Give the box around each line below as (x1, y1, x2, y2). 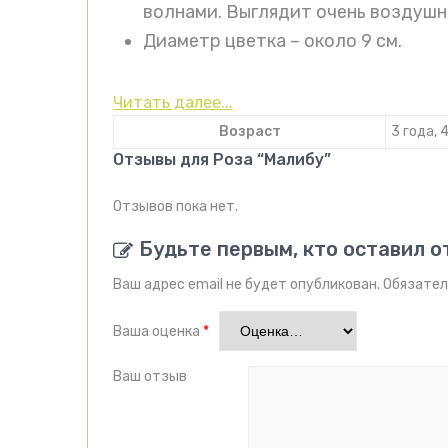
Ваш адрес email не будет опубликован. (113, 276, 380, 294)
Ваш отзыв (113, 368, 190, 386)
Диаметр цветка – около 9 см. (143, 30, 402, 53)
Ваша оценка (113, 323, 203, 341)
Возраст (218, 123, 281, 141)
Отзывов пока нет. (113, 198, 238, 216)
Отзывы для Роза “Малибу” (113, 150, 331, 170)
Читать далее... (113, 93, 233, 113)
